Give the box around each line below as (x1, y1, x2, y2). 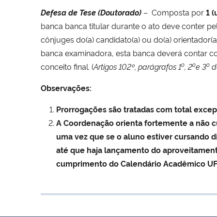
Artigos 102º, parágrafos (93, 61, 178, 72)
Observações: (41, 82, 92, 93)
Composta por (152, 6, 206, 17)
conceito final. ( (41, 61, 93, 72)
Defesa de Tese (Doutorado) (41, 6, 143, 17)
